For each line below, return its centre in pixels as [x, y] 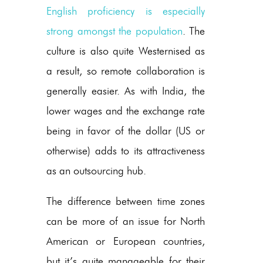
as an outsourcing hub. [96, 171]
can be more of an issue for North [126, 221]
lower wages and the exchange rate [126, 111]
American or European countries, [126, 241]
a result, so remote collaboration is [126, 71]
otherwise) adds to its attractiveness [126, 151]
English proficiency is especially [126, 11]
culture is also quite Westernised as [126, 51]
